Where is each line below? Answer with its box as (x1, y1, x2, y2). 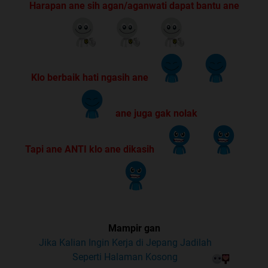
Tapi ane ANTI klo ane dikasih (25, 143, 157, 155)
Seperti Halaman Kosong (72, 251, 178, 263)
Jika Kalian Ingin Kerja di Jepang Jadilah (38, 236, 212, 248)
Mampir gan (108, 222, 160, 234)
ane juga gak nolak (112, 107, 197, 119)
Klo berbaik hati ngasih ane (31, 71, 151, 83)
